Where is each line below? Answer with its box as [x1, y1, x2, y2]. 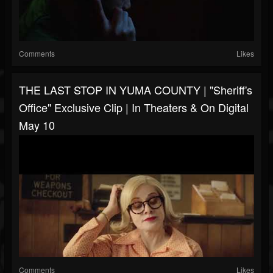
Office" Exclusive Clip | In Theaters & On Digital [19, 99, 249, 116]
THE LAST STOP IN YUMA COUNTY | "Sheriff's [19, 82, 252, 98]
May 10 [19, 117, 55, 133]
